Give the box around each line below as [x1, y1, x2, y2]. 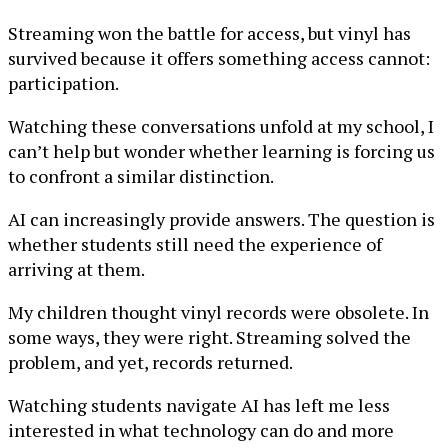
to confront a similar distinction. [8, 164, 274, 188]
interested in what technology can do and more [8, 418, 394, 442]
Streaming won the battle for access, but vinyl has [8, 21, 411, 45]
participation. [8, 71, 119, 95]
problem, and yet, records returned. [8, 350, 293, 374]
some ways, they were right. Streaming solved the [8, 325, 411, 349]
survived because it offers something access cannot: [8, 46, 430, 70]
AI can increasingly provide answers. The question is [8, 207, 435, 231]
